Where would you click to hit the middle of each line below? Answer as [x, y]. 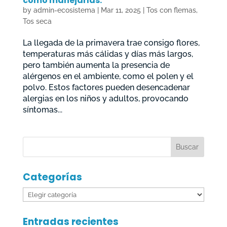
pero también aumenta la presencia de [96, 65]
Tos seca [37, 22]
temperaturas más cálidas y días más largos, [108, 54]
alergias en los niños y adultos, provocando [105, 99]
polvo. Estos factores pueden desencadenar [106, 88]
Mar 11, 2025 [121, 10]
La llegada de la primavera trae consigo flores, [111, 43]
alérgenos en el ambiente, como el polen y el [108, 77]
